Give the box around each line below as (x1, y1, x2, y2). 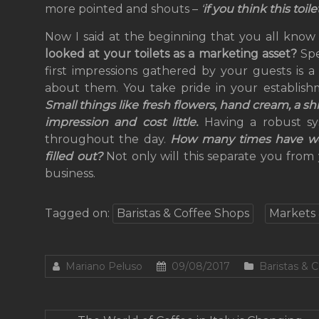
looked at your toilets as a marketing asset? (45, 47, 301, 61)
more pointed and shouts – (45, 2, 201, 16)
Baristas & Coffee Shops (117, 206, 249, 220)
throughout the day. (45, 132, 171, 146)
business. (45, 167, 95, 180)
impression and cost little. (45, 115, 204, 129)
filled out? (45, 150, 107, 163)
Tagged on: (45, 206, 113, 220)
